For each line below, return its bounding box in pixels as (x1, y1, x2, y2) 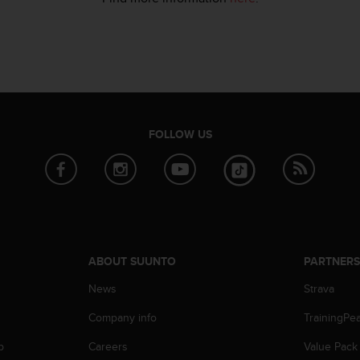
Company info (88, 309, 157, 325)
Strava (304, 280, 335, 297)
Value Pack (304, 337, 358, 354)
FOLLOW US (148, 125, 212, 142)
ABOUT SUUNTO (88, 252, 176, 269)
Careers (88, 337, 128, 354)
